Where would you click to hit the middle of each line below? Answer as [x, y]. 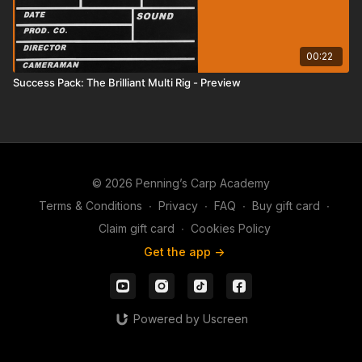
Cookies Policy [230, 228]
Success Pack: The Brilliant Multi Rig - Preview [127, 82]
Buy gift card [286, 206]
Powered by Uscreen [190, 319]
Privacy [178, 206]
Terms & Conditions [90, 206]
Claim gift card [136, 228]
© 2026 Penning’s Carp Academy [181, 183]
